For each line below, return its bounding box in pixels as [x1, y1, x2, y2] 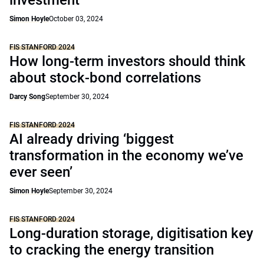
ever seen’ [9, 164, 72, 180]
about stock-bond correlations [9, 70, 201, 86]
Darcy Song [9, 93, 45, 101]
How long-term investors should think [9, 53, 246, 70]
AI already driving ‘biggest [9, 131, 174, 147]
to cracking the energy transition [9, 242, 214, 258]
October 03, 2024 [49, 15, 103, 23]
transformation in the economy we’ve [9, 147, 243, 164]
